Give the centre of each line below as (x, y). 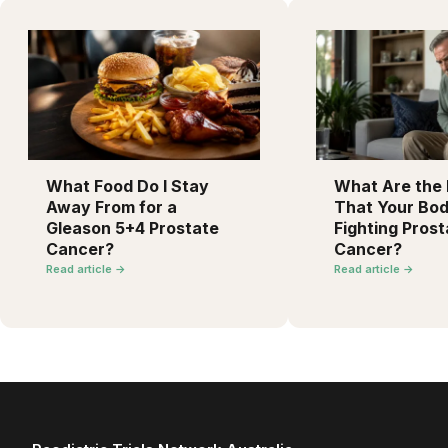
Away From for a (111, 207)
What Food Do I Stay (127, 186)
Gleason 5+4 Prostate (132, 228)
